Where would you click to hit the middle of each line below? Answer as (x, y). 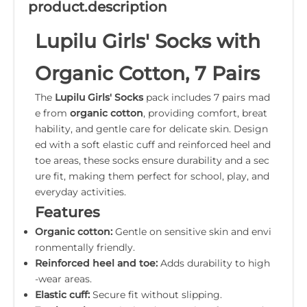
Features (67, 212)
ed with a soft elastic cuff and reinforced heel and (153, 144)
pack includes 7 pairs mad (207, 97)
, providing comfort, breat (205, 113)
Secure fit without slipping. (156, 294)
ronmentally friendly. (85, 247)
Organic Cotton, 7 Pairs (147, 73)
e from (52, 113)
